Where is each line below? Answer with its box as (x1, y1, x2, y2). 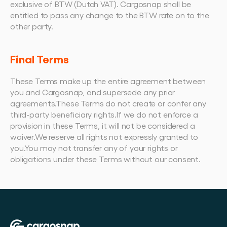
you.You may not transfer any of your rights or (10, 143, 178, 153)
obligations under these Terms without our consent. (10, 154, 201, 164)
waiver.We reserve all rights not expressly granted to (10, 132, 198, 141)
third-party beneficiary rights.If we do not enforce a (10, 109, 198, 119)
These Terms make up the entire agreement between (10, 76, 206, 86)
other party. (10, 21, 54, 31)
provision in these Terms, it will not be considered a (10, 121, 195, 130)
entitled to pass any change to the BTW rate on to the (10, 10, 209, 20)
